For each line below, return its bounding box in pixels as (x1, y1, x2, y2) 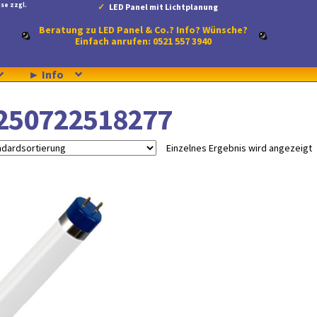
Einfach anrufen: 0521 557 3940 (75, 35, 212, 47)
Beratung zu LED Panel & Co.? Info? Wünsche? (39, 23, 248, 36)
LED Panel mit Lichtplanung (109, 1, 219, 12)
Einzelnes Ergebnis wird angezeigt (166, 141, 312, 154)
